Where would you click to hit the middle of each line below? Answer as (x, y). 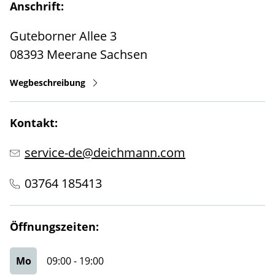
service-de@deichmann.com (105, 153)
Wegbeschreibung (48, 83)
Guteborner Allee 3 (63, 36)
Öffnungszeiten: (54, 227)
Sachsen (124, 54)
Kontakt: (34, 123)
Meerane (72, 54)
